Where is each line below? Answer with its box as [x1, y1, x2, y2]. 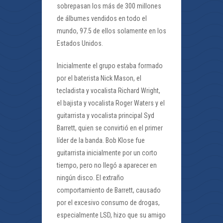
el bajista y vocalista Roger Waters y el [57, 99, 165, 108]
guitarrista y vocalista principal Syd [57, 111, 154, 120]
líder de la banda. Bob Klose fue [57, 136, 145, 145]
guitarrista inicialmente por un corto [57, 149, 157, 157]
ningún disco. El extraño [57, 174, 124, 182]
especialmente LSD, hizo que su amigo [57, 211, 166, 220]
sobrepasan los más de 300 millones [57, 2, 161, 10]
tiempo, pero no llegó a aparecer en [57, 161, 157, 170]
